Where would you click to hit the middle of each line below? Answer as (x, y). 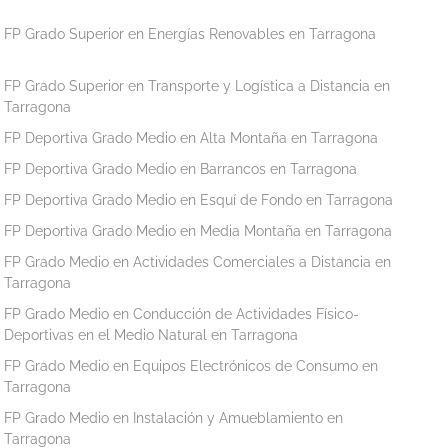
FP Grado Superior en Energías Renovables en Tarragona (190, 33)
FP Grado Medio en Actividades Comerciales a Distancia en (198, 261)
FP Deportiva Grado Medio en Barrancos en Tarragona (181, 168)
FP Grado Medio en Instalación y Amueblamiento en (174, 417)
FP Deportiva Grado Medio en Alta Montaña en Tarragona (191, 137)
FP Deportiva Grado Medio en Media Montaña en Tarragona (198, 230)
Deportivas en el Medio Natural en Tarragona (151, 334)
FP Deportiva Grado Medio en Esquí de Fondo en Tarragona (199, 199)
